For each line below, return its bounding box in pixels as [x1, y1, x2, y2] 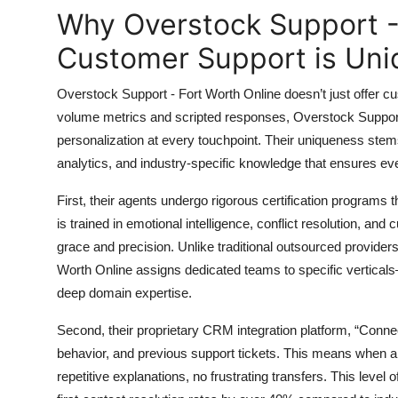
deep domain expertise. [57, 285, 192, 300]
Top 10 [13, 6, 59, 24]
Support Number [13, 93, 126, 111]
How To [13, 50, 66, 68]
